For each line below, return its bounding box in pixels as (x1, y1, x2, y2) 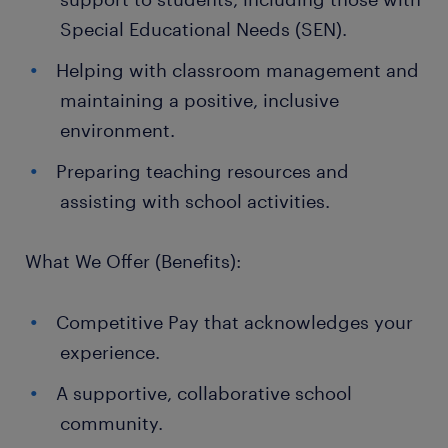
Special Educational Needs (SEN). (60, 18, 347, 40)
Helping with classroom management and (56, 59, 419, 81)
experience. (60, 341, 160, 363)
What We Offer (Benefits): (25, 250, 241, 272)
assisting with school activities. (60, 190, 330, 212)
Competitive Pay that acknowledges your (56, 311, 413, 333)
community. (60, 412, 163, 434)
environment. (60, 119, 175, 141)
